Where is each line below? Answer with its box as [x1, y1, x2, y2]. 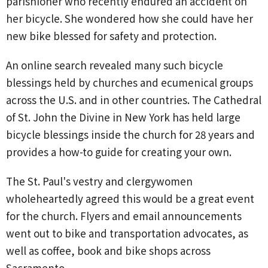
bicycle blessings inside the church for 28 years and [6, 126, 255, 142]
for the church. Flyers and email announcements [6, 208, 242, 223]
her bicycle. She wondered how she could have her [6, 10, 253, 26]
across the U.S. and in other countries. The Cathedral [6, 92, 261, 107]
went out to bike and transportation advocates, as [6, 225, 248, 240]
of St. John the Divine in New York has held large [6, 109, 240, 124]
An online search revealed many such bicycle [6, 57, 223, 72]
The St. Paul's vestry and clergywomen [6, 173, 193, 188]
